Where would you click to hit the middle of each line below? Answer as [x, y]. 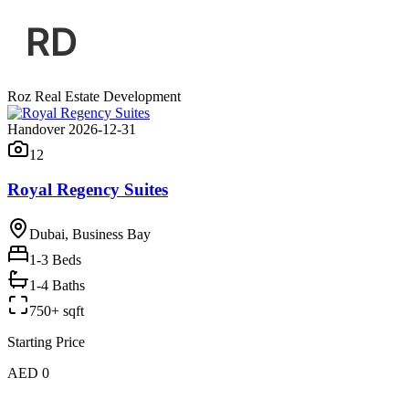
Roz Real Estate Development [94, 96]
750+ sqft [57, 310]
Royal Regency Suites [88, 190]
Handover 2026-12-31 [72, 129]
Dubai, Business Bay [90, 234]
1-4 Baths [57, 285]
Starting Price [46, 341]
